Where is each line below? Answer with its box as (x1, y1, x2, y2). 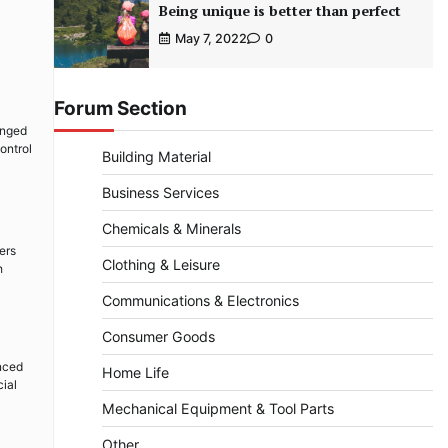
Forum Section (53, 97, 187, 121)
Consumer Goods (101, 328, 215, 346)
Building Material (101, 148, 211, 166)
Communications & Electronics (101, 292, 299, 310)
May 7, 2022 (174, 31, 247, 47)
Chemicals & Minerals (101, 220, 241, 238)
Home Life (101, 364, 169, 382)
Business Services (101, 184, 219, 202)
